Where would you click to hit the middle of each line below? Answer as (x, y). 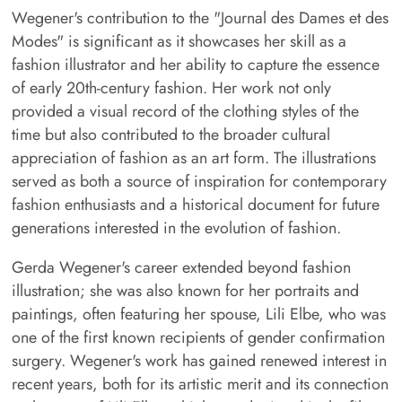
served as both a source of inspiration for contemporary (199, 182)
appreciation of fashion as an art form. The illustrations (193, 158)
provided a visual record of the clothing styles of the (185, 112)
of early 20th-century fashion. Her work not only (171, 88)
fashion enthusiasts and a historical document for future (195, 205)
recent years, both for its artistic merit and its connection (200, 385)
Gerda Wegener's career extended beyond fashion (181, 268)
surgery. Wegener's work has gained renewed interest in (199, 361)
